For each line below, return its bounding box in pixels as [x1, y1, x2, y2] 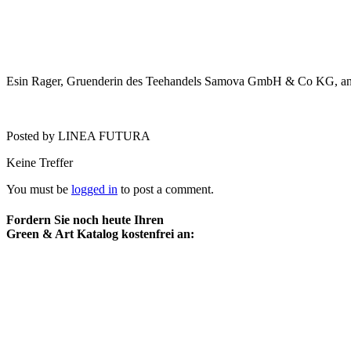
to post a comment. [118, 182, 214, 196]
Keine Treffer [6, 155, 73, 169]
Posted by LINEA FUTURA [6, 128, 150, 143]
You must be [6, 182, 71, 196]
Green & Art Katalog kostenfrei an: [6, 227, 194, 241]
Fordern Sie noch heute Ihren [6, 213, 164, 227]
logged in [71, 182, 118, 196]
